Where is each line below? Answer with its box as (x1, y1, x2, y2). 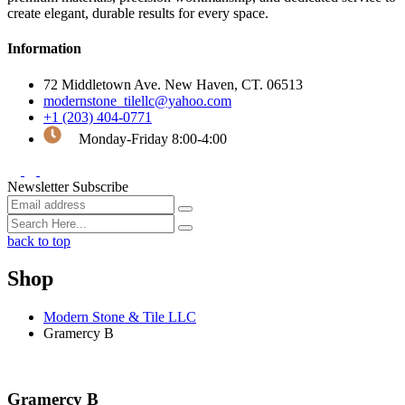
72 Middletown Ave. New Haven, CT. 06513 (43, 76, 303, 92)
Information (7, 41, 81, 57)
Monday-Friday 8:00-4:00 (75, 130, 227, 146)
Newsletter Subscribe (7, 178, 128, 194)
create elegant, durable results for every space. (7, 5, 268, 21)
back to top (7, 232, 71, 249)
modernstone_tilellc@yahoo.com (43, 92, 231, 108)
